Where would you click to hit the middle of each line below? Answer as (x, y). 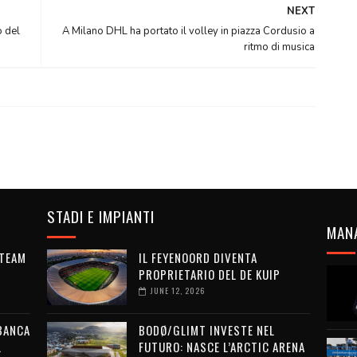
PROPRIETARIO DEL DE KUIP (209, 275)
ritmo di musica (279, 47)
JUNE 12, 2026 (177, 291)
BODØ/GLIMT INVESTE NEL (206, 330)
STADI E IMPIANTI (100, 216)
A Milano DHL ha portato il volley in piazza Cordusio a (188, 31)
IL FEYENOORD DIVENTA (198, 258)
